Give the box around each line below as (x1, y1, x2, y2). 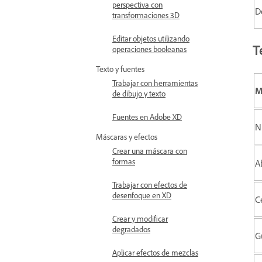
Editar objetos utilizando (112, 33, 189, 43)
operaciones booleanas (112, 44, 187, 54)
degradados (112, 224, 150, 234)
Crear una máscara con (112, 146, 187, 156)
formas (112, 156, 135, 166)
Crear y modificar (112, 213, 168, 223)
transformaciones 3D (112, 10, 180, 20)
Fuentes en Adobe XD (112, 112, 182, 122)
